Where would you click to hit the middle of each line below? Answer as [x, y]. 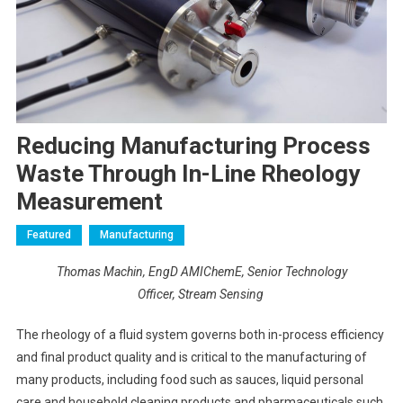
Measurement [89, 201]
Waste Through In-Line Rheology [188, 173]
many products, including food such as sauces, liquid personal [189, 379]
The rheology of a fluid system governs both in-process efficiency [200, 334]
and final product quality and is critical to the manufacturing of [191, 357]
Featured [49, 234]
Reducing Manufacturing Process [193, 145]
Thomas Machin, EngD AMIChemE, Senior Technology [201, 271]
